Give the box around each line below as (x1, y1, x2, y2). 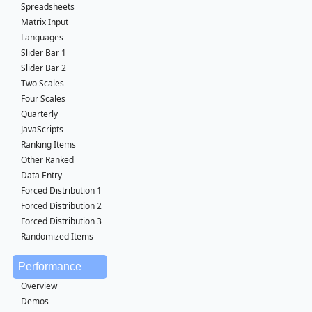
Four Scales (21, 93, 65, 104)
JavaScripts (21, 123, 63, 135)
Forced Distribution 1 (21, 185, 102, 196)
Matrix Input (21, 16, 68, 28)
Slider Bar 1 (21, 47, 66, 58)
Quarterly (21, 108, 58, 120)
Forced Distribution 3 (21, 215, 102, 227)
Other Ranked (21, 154, 74, 166)
